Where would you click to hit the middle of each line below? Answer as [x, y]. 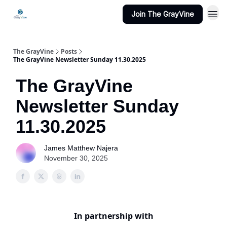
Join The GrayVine [163, 14]
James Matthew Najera [81, 148]
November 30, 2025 [76, 158]
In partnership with [113, 216]
